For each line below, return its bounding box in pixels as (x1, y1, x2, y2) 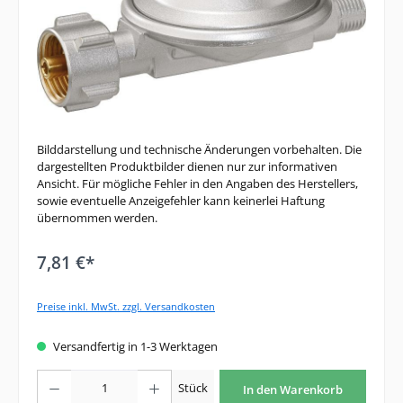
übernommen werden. (37, 210, 157, 227)
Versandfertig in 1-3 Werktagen (50, 337, 218, 354)
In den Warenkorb (243, 381, 344, 398)
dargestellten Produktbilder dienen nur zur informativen (37, 158, 337, 175)
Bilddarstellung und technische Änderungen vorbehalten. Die (37, 141, 362, 158)
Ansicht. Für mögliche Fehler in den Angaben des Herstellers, (37, 175, 358, 193)
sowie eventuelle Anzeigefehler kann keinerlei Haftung (37, 193, 325, 210)
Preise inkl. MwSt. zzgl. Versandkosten (37, 300, 215, 314)
